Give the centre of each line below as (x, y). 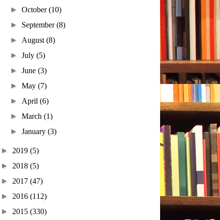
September (39, 25)
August (34, 40)
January (35, 131)
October (35, 10)
